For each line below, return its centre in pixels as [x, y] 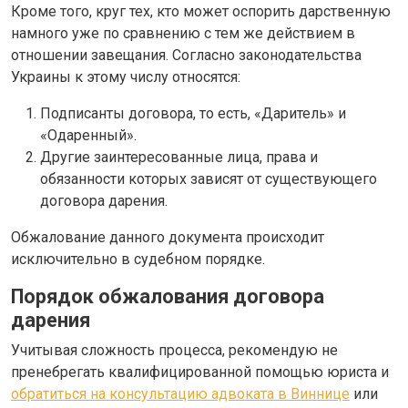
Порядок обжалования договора [168, 296]
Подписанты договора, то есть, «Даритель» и [193, 113]
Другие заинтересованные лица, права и [179, 157]
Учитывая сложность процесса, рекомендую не [174, 350]
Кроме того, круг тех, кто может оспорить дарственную [201, 11]
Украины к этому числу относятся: [126, 76]
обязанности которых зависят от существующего [209, 178]
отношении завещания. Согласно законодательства [186, 55]
